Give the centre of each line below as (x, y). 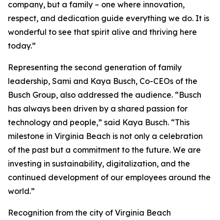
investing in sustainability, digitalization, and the (99, 164)
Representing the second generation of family (95, 68)
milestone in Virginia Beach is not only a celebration (105, 136)
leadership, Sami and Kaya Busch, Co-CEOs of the (103, 81)
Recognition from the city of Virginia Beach (89, 213)
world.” (21, 191)
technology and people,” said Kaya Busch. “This (99, 123)
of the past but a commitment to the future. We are (104, 150)
